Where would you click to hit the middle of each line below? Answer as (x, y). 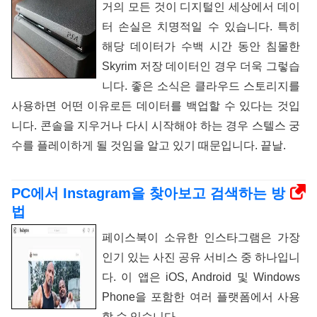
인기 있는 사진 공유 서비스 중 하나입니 (201, 257)
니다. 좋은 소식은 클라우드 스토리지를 (201, 86)
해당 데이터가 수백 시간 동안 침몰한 (201, 46)
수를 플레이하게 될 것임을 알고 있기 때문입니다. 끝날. (149, 145)
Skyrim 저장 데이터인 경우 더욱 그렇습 (201, 66)
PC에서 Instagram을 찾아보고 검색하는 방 (148, 193)
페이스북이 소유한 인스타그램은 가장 (201, 237)
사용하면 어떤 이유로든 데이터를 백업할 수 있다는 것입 (156, 105)
